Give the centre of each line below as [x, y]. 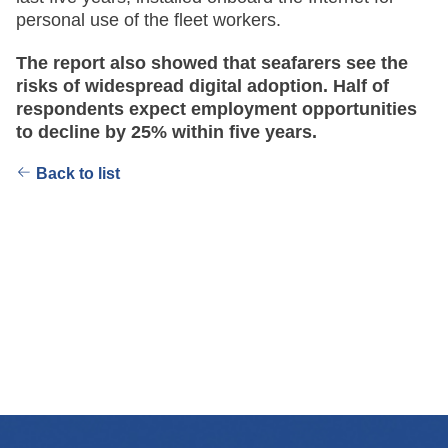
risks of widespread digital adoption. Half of [202, 85]
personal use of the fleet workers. [148, 19]
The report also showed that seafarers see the [212, 62]
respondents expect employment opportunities [216, 108]
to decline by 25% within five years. [166, 131]
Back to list [78, 173]
